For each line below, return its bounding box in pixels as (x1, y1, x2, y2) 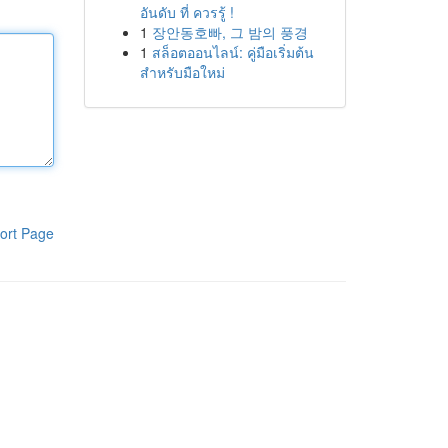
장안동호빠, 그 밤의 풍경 (151, 22, 308, 42)
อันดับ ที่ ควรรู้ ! (139, 2, 234, 22)
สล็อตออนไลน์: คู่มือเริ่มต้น (151, 42, 314, 62)
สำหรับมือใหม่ (139, 62, 225, 82)
